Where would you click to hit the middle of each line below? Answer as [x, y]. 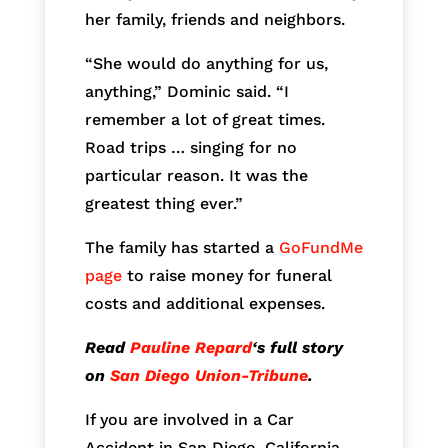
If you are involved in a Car [189, 420]
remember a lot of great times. [204, 120]
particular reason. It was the [196, 176]
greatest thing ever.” [163, 204]
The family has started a [181, 248]
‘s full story [297, 348]
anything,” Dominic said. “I [186, 92]
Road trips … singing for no [190, 148]
